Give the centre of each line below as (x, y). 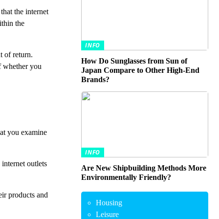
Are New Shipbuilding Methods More (144, 168)
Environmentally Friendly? (126, 177)
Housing (109, 203)
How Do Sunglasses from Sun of (134, 61)
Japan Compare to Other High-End (140, 70)
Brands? (95, 79)
